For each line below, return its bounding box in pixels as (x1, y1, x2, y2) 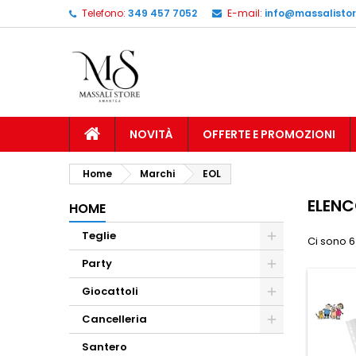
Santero (82, 339, 127, 354)
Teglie (82, 228, 116, 243)
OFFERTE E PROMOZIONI (203, 126, 335, 142)
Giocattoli (82, 284, 138, 299)
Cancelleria (82, 311, 147, 327)
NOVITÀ (130, 126, 173, 142)
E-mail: (227, 6, 262, 20)
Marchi (140, 167, 175, 180)
